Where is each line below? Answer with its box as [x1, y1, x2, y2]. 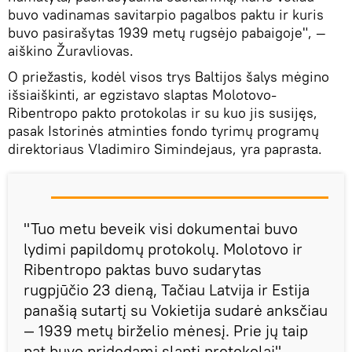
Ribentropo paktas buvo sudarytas [24, 259, 262, 279]
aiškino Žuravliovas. [8, 42, 134, 60]
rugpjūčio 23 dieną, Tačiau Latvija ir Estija [24, 280, 310, 299]
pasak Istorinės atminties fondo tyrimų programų [8, 122, 319, 140]
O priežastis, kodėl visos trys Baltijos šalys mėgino [8, 68, 329, 86]
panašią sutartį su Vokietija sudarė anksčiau [24, 300, 328, 320]
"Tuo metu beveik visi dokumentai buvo [24, 218, 298, 238]
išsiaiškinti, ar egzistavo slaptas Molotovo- [8, 86, 277, 104]
